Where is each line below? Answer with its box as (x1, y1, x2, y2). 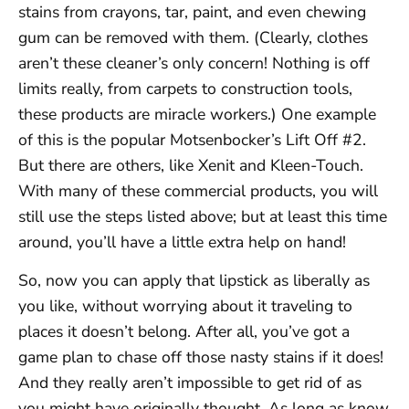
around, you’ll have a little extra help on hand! (18, 230, 346, 253)
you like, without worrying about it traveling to (18, 295, 352, 318)
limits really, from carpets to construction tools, (18, 77, 352, 100)
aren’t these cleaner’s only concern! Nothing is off (18, 51, 370, 74)
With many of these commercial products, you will (18, 179, 378, 202)
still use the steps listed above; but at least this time (18, 204, 387, 227)
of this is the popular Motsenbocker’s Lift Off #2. (18, 128, 366, 151)
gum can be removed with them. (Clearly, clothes (18, 26, 368, 48)
